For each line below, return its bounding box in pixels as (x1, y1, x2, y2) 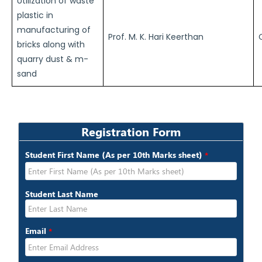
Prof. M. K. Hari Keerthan (108, 31, 204, 43)
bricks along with (17, 39, 85, 50)
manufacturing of (17, 24, 91, 36)
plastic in (17, 9, 53, 21)
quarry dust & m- (17, 53, 88, 65)
